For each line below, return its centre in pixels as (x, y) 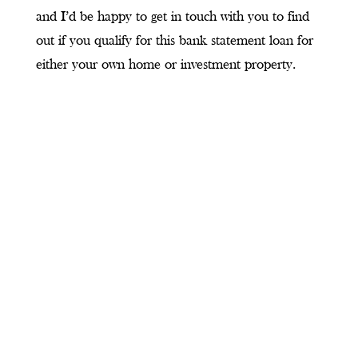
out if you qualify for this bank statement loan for (174, 42)
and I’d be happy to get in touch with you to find (172, 18)
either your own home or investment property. (165, 66)
